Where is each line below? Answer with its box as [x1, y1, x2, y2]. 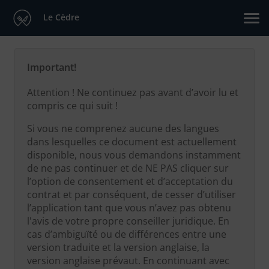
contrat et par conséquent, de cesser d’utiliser [27, 188, 236, 201]
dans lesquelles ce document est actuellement [27, 135, 237, 148]
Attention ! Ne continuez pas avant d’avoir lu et [27, 86, 238, 99]
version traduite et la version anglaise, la [27, 241, 210, 254]
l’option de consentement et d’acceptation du [27, 175, 233, 188]
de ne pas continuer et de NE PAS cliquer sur [27, 162, 229, 175]
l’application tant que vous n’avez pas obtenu [27, 201, 231, 214]
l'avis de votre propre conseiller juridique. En [27, 214, 229, 228]
